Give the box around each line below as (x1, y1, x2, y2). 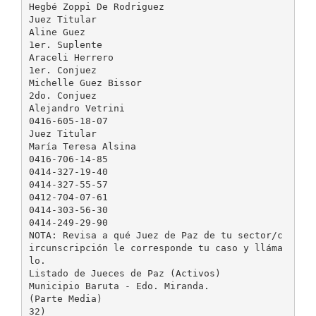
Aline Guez (28, 26, 85, 37)
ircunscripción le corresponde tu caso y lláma (28, 242, 283, 253)
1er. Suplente (28, 39, 102, 50)
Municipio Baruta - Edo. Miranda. (28, 280, 209, 291)
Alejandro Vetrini (28, 102, 125, 114)
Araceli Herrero (28, 51, 114, 63)
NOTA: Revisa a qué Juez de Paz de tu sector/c (28, 229, 283, 241)
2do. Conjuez (28, 90, 97, 101)
